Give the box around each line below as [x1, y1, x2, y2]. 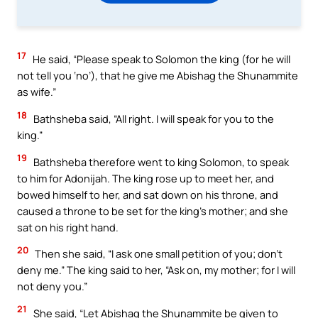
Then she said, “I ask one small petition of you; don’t [33, 246, 283, 261]
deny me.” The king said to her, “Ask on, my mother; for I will [17, 263, 295, 278]
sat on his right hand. [17, 219, 119, 234]
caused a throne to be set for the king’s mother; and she [17, 203, 288, 218]
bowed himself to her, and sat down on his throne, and [17, 187, 278, 202]
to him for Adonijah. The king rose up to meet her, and [17, 170, 274, 185]
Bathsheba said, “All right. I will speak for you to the [31, 111, 274, 126]
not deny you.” [17, 279, 87, 294]
